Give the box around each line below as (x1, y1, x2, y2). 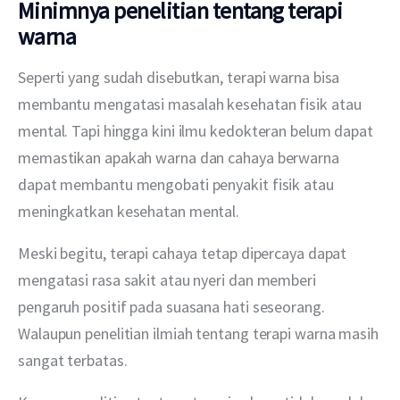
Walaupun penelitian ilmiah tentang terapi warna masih (18, 323, 382, 345)
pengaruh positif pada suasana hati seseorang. (18, 296, 329, 318)
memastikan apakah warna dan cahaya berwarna (18, 147, 343, 169)
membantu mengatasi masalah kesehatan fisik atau (18, 94, 365, 115)
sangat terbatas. (18, 350, 128, 371)
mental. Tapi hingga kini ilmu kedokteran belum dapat (18, 121, 377, 142)
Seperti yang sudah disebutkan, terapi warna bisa (18, 67, 344, 88)
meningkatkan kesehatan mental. (18, 201, 240, 222)
